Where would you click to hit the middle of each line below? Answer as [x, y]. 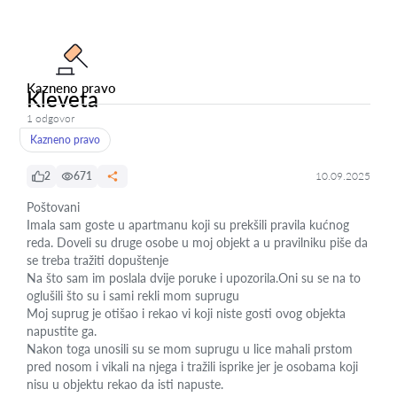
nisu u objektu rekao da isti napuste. [125, 384]
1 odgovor [51, 118]
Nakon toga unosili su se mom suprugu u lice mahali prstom [190, 349]
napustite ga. [62, 331]
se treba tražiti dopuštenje [97, 260]
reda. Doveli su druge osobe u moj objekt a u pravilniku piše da [197, 242]
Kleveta [62, 99]
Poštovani [53, 207]
